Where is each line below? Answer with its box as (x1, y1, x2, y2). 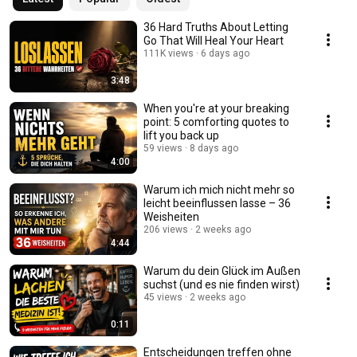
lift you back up (143, 129, 219, 143)
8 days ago (190, 143, 238, 155)
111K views (143, 48, 194, 60)
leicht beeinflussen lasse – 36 (143, 197, 291, 210)
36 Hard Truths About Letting (143, 21, 288, 34)
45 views (143, 292, 182, 304)
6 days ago (201, 48, 249, 60)
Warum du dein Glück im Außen (143, 265, 300, 278)
